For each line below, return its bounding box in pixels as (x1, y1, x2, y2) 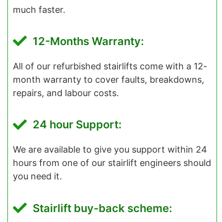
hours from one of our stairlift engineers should (13, 158, 211, 168)
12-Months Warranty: (33, 34, 144, 48)
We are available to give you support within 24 (13, 144, 207, 155)
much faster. (13, 4, 65, 15)
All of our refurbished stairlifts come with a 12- (13, 60, 207, 71)
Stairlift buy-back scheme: (33, 201, 172, 215)
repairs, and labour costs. (13, 87, 119, 98)
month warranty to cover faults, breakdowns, (13, 74, 204, 85)
